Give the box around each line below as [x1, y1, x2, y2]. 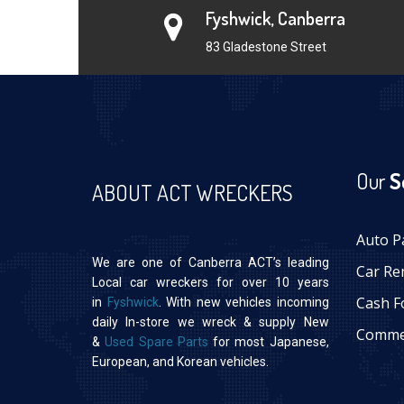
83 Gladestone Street [205, 40, 326, 55]
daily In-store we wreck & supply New [92, 315, 329, 330]
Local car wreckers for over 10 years [92, 275, 329, 290]
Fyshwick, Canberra [205, 6, 345, 31]
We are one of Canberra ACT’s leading [92, 255, 329, 271]
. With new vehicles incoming [158, 295, 329, 310]
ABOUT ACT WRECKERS [92, 179, 293, 207]
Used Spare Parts [105, 335, 208, 350]
